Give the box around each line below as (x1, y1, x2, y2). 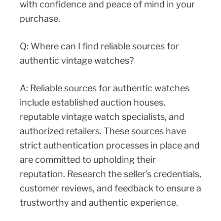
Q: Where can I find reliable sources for (20, 41, 179, 52)
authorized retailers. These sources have (20, 126, 186, 137)
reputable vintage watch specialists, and (20, 111, 184, 122)
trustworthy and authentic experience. (20, 197, 178, 208)
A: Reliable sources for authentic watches (20, 83, 189, 94)
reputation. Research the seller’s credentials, (20, 169, 201, 180)
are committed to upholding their (20, 154, 156, 165)
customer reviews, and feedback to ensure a (20, 183, 201, 194)
